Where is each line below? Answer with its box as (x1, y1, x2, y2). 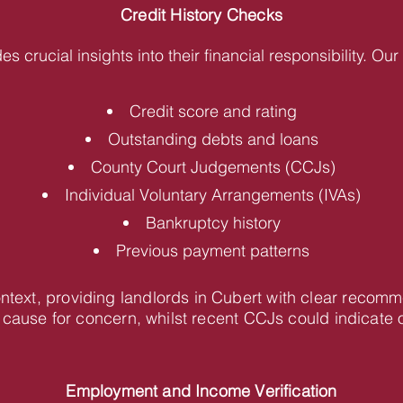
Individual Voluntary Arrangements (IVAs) (65, 184, 361, 205)
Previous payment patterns (116, 240, 309, 261)
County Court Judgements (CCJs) (90, 157, 336, 177)
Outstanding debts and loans (107, 129, 318, 149)
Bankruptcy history (145, 212, 281, 233)
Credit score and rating (129, 101, 297, 121)
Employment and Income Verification (66, 381, 337, 401)
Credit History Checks (121, 4, 282, 25)
